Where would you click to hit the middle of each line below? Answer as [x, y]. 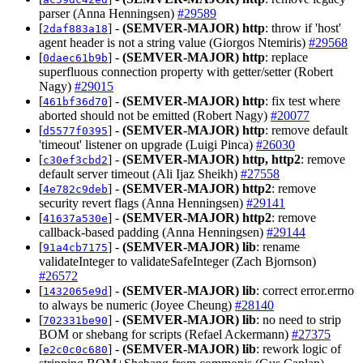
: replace [286, 57]
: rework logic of [299, 348]
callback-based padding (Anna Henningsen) [153, 232]
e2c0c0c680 [75, 349]
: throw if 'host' [303, 28]
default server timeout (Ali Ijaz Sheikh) [140, 173]
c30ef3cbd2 [75, 160]
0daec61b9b [75, 58]
